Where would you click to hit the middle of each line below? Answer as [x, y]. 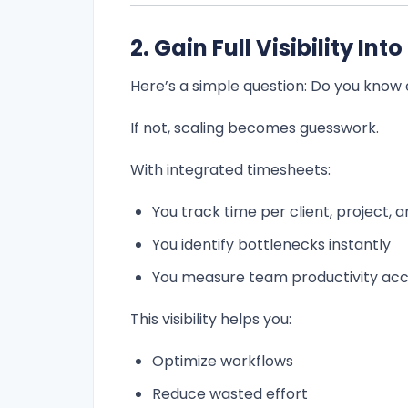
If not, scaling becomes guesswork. [255, 128]
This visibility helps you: [211, 320]
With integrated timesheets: [230, 170]
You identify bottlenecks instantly [271, 245]
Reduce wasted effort [230, 394]
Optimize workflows [223, 362]
